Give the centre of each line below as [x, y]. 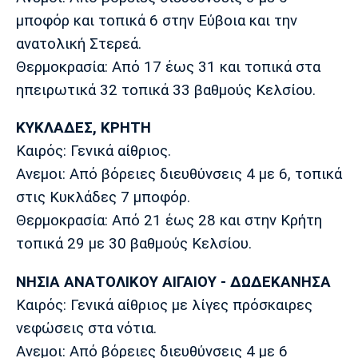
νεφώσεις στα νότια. [86, 328]
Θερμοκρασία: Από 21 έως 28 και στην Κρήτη [169, 221]
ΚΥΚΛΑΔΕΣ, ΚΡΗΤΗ [84, 128]
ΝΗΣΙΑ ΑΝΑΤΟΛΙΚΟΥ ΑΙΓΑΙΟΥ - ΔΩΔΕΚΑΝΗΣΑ [173, 282]
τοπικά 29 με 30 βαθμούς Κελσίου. [134, 244]
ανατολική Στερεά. [79, 44]
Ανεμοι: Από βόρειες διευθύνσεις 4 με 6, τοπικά [179, 175]
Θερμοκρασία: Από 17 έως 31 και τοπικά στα [168, 67]
